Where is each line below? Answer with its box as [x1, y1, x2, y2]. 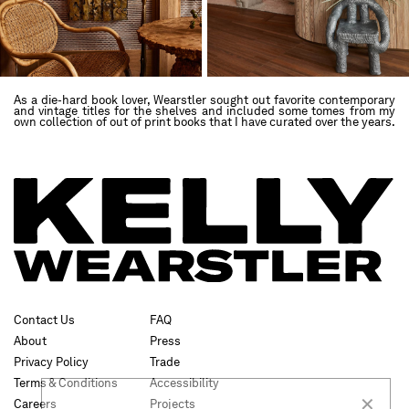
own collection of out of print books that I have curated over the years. [14, 114, 395, 129]
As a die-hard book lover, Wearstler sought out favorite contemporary [14, 92, 395, 107]
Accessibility [150, 376, 219, 391]
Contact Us [14, 313, 75, 328]
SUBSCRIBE [299, 361, 376, 376]
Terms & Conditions [14, 376, 118, 391]
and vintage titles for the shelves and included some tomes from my [14, 103, 395, 118]
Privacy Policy [14, 355, 89, 370]
